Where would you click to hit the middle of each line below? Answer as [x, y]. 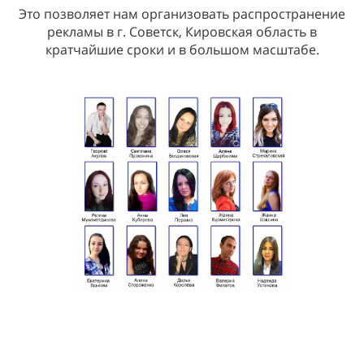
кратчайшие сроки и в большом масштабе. [182, 49]
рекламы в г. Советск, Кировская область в [182, 31]
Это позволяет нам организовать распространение [182, 13]
